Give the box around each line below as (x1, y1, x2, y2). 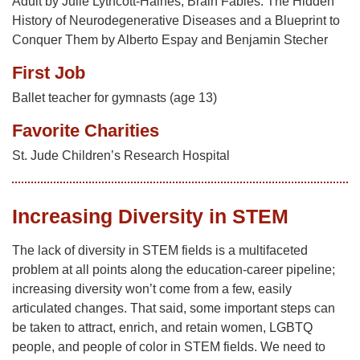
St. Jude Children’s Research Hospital (12, 149, 230, 163)
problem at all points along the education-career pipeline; (12, 263, 335, 277)
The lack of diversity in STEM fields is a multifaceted (12, 243, 308, 258)
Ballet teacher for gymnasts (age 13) (12, 91, 217, 105)
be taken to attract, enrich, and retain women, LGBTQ (12, 321, 313, 335)
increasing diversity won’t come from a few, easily (12, 282, 292, 297)
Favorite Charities (12, 121, 159, 141)
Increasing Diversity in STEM (12, 205, 288, 228)
